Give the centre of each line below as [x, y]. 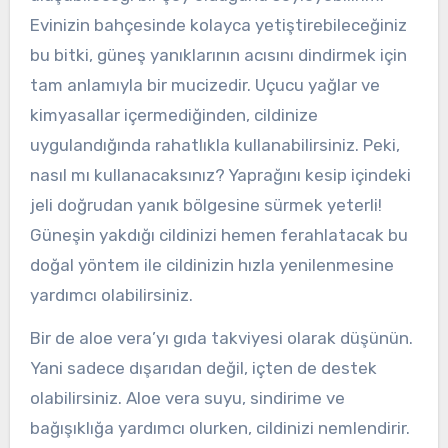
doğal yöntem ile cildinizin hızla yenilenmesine [211, 265]
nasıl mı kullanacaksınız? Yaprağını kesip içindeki [220, 175]
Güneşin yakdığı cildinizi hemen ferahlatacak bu [218, 235]
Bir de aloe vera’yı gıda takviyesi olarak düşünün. [221, 337]
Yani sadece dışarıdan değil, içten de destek [203, 367]
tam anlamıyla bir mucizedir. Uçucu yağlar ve [204, 85]
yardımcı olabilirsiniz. [111, 295]
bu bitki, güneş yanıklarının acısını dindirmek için [218, 55]
